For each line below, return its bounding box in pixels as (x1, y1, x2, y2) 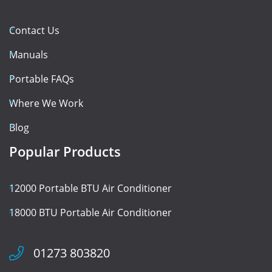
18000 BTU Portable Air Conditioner (9, 206, 172, 220)
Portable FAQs (9, 72, 74, 86)
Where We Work (9, 97, 83, 110)
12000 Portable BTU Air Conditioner (9, 182, 172, 195)
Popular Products (9, 142, 121, 161)
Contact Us (9, 24, 59, 38)
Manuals (9, 48, 48, 62)
